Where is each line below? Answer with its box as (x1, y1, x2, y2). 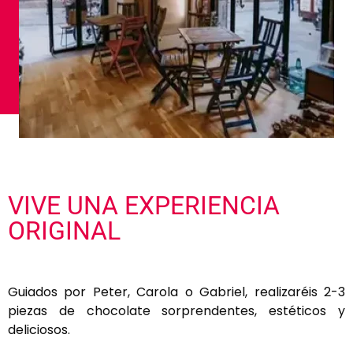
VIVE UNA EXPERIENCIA (8, 191, 280, 221)
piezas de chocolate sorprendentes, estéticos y (8, 302, 345, 321)
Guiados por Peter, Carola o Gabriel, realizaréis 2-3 (8, 283, 345, 302)
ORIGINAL (8, 216, 121, 247)
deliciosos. (8, 321, 70, 340)
